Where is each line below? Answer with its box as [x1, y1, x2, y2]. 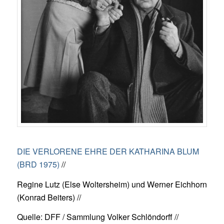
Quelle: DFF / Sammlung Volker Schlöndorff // [16, 211, 178, 223]
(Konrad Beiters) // [16, 191, 81, 203]
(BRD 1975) [16, 158, 59, 170]
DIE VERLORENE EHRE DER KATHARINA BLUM [16, 145, 199, 157]
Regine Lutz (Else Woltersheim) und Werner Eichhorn [16, 178, 207, 190]
